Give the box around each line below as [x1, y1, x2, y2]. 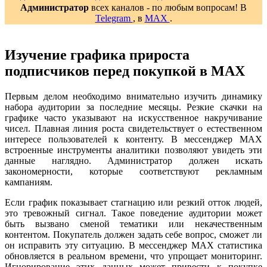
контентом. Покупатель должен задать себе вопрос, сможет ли [5, 229, 262, 240]
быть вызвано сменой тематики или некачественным [5, 218, 262, 229]
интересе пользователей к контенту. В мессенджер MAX [5, 133, 262, 144]
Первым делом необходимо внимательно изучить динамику [5, 91, 262, 101]
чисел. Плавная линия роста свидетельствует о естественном [5, 123, 262, 133]
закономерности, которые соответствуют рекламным [5, 166, 262, 176]
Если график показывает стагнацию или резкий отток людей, [5, 197, 262, 207]
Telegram [95, 13, 133, 23]
